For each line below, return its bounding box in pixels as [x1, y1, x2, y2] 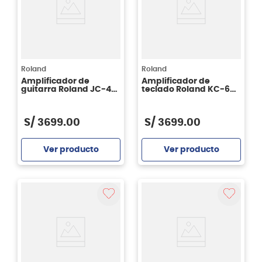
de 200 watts [142, 93, 196, 102]
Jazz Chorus [21, 93, 72, 102]
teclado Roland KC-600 [142, 85, 240, 94]
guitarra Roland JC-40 [21, 85, 116, 94]
